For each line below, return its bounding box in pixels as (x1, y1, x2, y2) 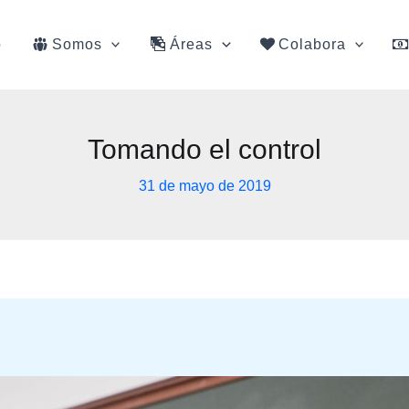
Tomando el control (88, 134, 321, 164)
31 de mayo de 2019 (138, 178, 271, 194)
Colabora (278, 37, 346, 52)
